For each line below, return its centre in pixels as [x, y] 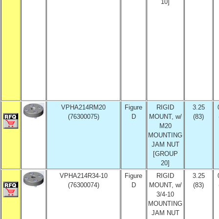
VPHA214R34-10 [83, 176]
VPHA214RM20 [83, 107]
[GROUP [165, 154]
